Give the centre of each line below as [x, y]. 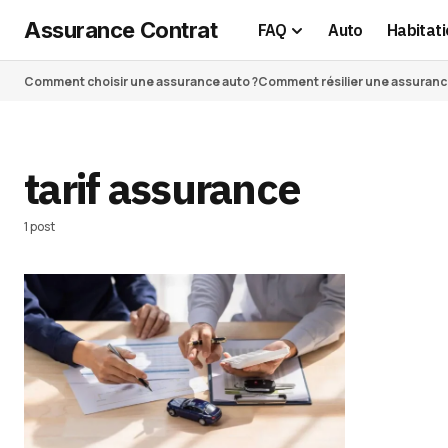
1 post [39, 226]
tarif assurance [162, 188]
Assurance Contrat [121, 29]
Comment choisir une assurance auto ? [141, 81]
